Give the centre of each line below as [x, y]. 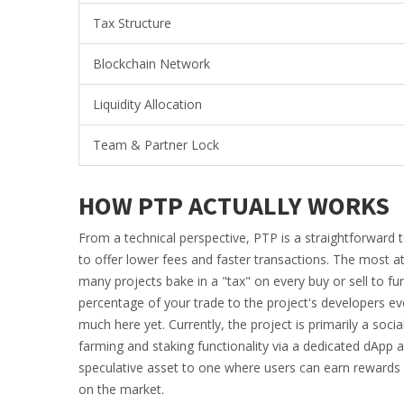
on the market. [121, 390]
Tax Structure [132, 23]
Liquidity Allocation [147, 105]
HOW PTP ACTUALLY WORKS [234, 206]
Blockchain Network [151, 64]
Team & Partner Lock [156, 145]
